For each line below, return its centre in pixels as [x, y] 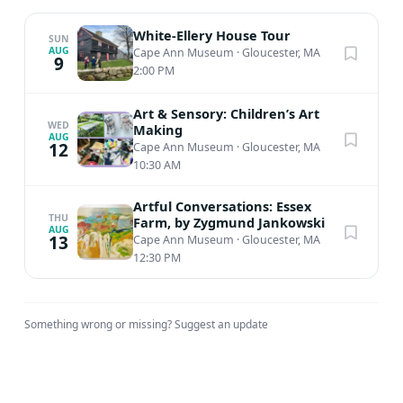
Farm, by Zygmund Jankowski [229, 222]
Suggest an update [222, 324]
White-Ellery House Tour [212, 35]
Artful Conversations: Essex [223, 206]
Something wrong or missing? [100, 324]
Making [158, 130]
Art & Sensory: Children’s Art [227, 113]
